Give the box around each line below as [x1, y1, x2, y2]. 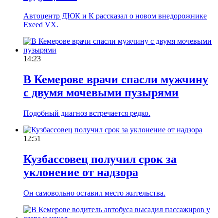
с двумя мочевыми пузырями [23, 86, 179, 99]
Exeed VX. [23, 20, 58, 29]
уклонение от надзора [23, 165, 138, 179]
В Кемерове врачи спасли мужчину [23, 73, 208, 86]
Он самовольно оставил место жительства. [23, 188, 165, 197]
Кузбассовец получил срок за [23, 152, 177, 165]
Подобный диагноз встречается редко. [23, 109, 150, 118]
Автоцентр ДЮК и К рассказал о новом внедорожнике [23, 12, 207, 20]
